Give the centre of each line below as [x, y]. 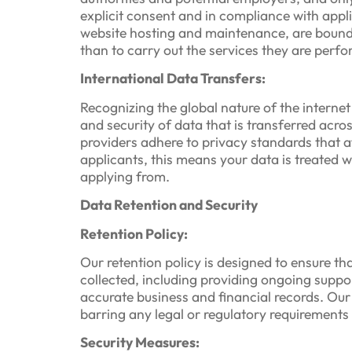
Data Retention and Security [169, 205]
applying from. [125, 176]
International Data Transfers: [173, 79]
